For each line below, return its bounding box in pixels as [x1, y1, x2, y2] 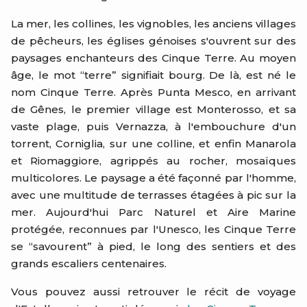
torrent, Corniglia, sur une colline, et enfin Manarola [11, 137, 296, 150]
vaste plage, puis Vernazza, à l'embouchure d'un [11, 120, 296, 133]
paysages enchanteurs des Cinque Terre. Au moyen [11, 51, 296, 64]
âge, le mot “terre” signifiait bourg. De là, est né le [11, 69, 296, 82]
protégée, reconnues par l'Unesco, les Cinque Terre [11, 223, 296, 236]
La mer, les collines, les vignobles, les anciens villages [11, 17, 296, 30]
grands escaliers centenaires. [11, 257, 167, 270]
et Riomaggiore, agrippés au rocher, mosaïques [11, 154, 296, 167]
